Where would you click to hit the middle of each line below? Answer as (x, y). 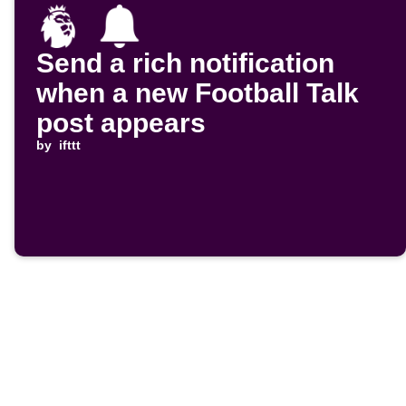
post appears (121, 123)
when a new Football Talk (198, 93)
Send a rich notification (185, 63)
